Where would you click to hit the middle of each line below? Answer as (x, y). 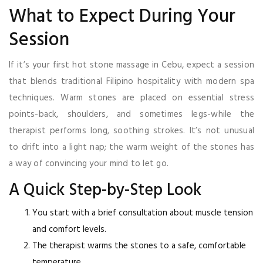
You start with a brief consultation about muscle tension (143, 213)
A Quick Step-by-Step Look (105, 190)
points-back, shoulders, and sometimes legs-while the (131, 114)
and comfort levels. (69, 229)
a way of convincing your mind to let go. (89, 163)
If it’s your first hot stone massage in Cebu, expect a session (131, 65)
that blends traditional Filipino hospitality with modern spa (131, 81)
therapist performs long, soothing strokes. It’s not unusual (131, 131)
